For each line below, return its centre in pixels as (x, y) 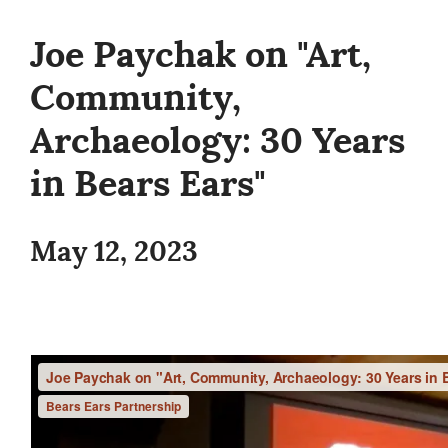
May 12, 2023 (114, 252)
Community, (135, 98)
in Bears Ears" (148, 184)
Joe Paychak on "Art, (200, 55)
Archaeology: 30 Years (217, 141)
